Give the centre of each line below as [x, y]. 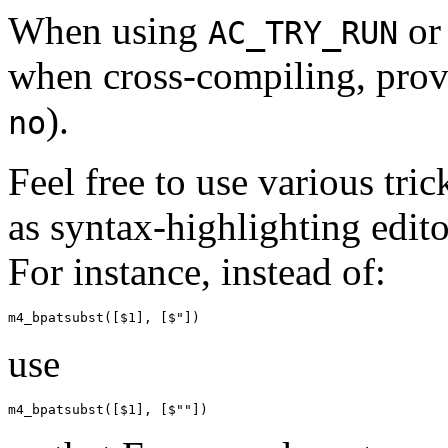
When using [108, 31]
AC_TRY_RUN [303, 33]
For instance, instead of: [197, 272]
